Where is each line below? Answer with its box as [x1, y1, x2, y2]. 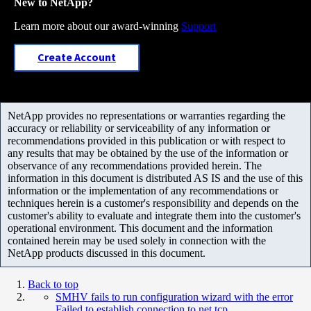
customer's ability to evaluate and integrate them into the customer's [8, 209, 301, 221]
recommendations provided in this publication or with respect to [8, 134, 285, 146]
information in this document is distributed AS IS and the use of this [8, 171, 303, 184]
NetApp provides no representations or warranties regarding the [8, 109, 285, 121]
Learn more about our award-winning [14, 19, 181, 32]
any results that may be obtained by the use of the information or [8, 146, 288, 159]
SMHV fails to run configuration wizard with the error [56, 290, 293, 303]
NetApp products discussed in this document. [8, 246, 205, 259]
